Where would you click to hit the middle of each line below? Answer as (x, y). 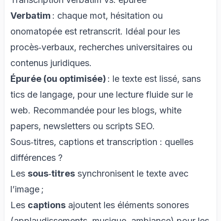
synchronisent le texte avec (132, 173)
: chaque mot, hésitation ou (107, 15)
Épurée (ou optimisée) (58, 78)
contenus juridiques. (51, 63)
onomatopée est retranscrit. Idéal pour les (95, 31)
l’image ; (27, 189)
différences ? (37, 157)
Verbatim (31, 15)
